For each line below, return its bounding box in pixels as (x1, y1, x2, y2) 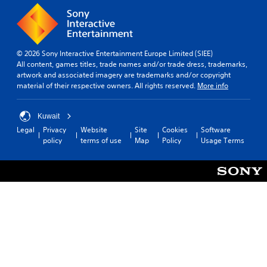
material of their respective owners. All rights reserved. (17, 80, 197, 91)
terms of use (80, 135, 122, 146)
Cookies (162, 125, 188, 135)
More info (197, 80, 228, 91)
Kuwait (38, 112, 60, 121)
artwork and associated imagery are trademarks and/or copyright (17, 70, 231, 80)
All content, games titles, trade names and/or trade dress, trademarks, (17, 59, 247, 70)
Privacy (43, 125, 66, 135)
